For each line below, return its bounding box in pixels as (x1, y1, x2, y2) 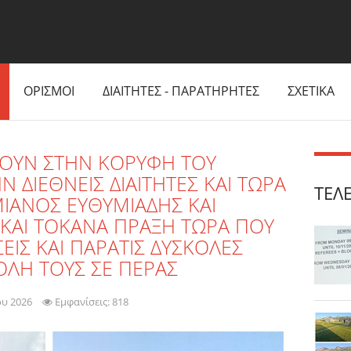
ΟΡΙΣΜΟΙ (24, 82, 74, 100)
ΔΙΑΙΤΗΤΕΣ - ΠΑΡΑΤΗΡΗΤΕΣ (103, 82, 259, 100)
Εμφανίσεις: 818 (55, 295, 128, 309)
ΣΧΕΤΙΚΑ (288, 82, 335, 100)
